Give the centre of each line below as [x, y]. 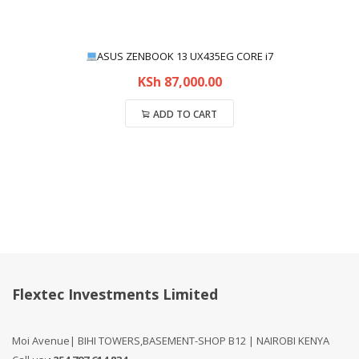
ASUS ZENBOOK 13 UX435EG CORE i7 [186, 56]
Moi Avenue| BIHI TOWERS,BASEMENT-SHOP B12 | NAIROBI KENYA [171, 341]
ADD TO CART [185, 114]
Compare [179, 148]
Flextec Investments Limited [115, 294]
